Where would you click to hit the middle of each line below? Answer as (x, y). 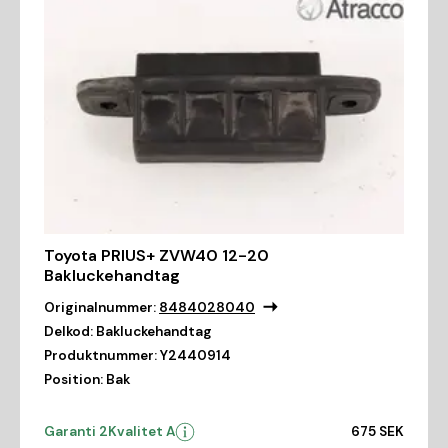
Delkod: (68, 331)
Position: (73, 379)
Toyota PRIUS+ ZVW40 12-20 (156, 255)
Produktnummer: (100, 355)
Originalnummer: (100, 307)
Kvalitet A (141, 431)
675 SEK (377, 431)
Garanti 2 (76, 431)
